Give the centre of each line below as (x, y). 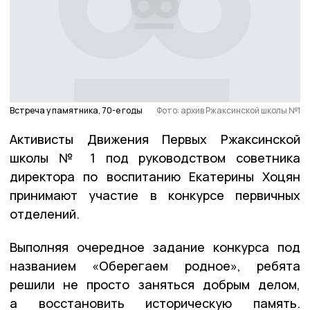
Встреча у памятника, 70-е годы (76, 110)
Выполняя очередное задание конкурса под (155, 247)
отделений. (45, 213)
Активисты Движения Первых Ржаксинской (155, 139)
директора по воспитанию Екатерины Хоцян (155, 176)
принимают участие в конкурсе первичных (155, 195)
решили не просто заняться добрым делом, (155, 284)
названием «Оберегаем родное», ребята (155, 265)
